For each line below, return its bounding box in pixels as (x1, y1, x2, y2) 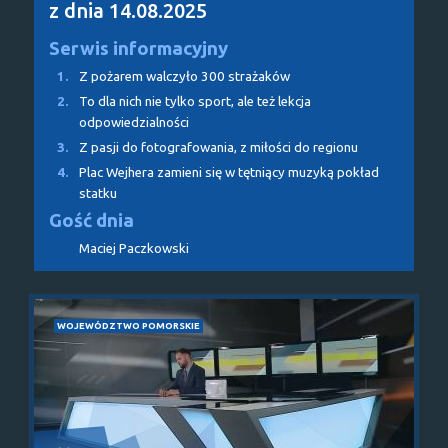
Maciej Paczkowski (79, 240, 189, 256)
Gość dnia (49, 209, 134, 231)
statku (79, 185, 117, 201)
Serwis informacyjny (49, 37, 228, 59)
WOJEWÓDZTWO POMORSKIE (57, 319, 200, 331)
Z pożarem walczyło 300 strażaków (79, 68, 290, 84)
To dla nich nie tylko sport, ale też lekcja (79, 93, 311, 109)
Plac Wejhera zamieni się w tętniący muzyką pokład (79, 164, 379, 180)
